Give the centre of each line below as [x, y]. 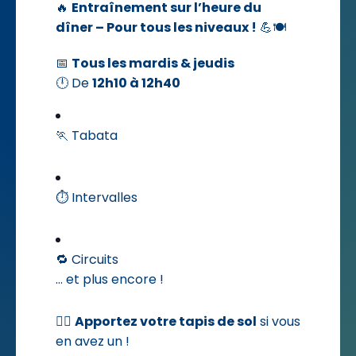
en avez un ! [93, 342]
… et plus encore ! [110, 280]
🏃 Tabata [87, 136]
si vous [279, 322]
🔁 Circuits [87, 260]
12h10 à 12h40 [136, 83]
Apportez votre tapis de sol [166, 322]
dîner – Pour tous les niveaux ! [156, 28]
